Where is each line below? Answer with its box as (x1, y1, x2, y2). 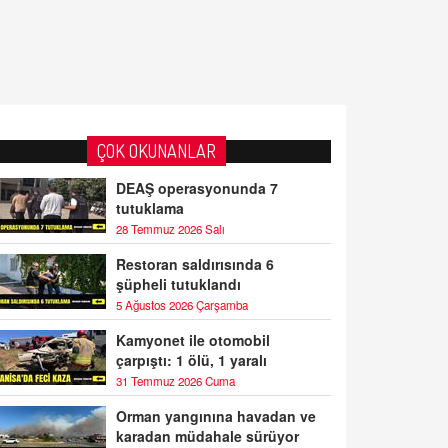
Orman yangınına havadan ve (116, 405, 316, 426)
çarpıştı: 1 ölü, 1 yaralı (116, 349, 267, 370)
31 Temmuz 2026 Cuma (116, 372, 235, 389)
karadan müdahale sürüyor (116, 425, 299, 446)
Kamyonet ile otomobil (116, 329, 270, 350)
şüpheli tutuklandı (116, 273, 241, 294)
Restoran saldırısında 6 (116, 253, 274, 274)
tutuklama (116, 197, 184, 218)
